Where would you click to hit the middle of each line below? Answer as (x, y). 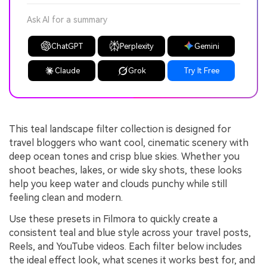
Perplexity (137, 46)
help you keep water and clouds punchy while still (118, 184)
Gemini (207, 46)
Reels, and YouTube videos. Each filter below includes (125, 246)
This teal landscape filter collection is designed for (120, 129)
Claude (67, 71)
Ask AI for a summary (67, 20)
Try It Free (201, 71)
